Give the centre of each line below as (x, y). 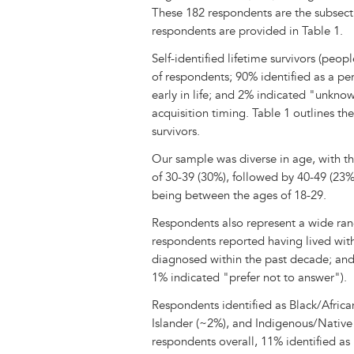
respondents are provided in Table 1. (247, 31)
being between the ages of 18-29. (239, 196)
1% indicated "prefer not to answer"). (249, 278)
